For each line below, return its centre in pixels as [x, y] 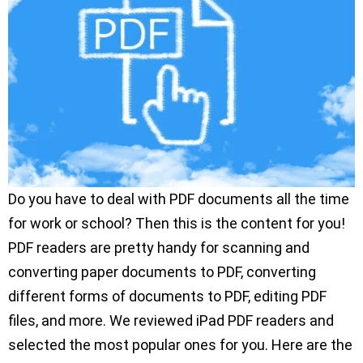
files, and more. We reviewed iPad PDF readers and [171, 321]
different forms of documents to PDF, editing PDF [167, 297]
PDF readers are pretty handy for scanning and [159, 248]
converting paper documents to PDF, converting [162, 272]
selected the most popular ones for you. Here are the [180, 345]
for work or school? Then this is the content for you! [177, 224]
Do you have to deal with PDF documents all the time [179, 199]
